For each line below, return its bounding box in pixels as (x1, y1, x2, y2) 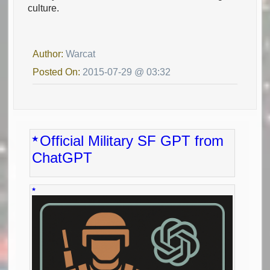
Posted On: (33, 66, 83, 77)
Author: (33, 48, 66, 59)
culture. (28, 3, 60, 14)
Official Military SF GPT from (40, 132, 224, 149)
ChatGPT (32, 149, 93, 166)
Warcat (66, 48, 96, 59)
